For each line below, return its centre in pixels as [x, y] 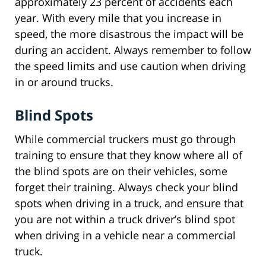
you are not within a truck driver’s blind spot [125, 219]
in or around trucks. [64, 82]
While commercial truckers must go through [125, 139]
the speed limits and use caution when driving [130, 66]
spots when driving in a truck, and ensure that [129, 203]
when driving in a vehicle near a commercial [125, 235]
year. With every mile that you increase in [118, 18]
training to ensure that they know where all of [129, 155]
